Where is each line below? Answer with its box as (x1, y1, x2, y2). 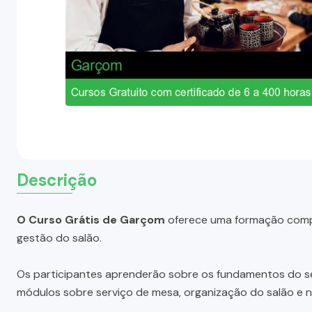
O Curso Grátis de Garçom (17, 212, 165, 227)
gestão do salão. (17, 230, 102, 245)
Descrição (17, 169, 97, 191)
